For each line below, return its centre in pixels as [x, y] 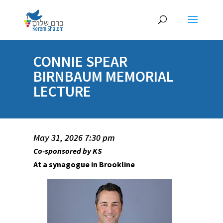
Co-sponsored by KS [68, 151]
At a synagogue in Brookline [85, 164]
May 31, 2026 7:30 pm [74, 138]
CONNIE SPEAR [81, 61]
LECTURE [62, 91]
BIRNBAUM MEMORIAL [104, 76]
